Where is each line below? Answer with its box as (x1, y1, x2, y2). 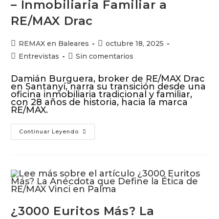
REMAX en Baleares (19, 39, 89, 48)
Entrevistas (19, 52, 60, 61)
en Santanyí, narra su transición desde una (11, 81, 206, 92)
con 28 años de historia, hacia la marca (11, 97, 188, 108)
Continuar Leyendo (19, 128, 79, 135)
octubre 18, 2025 (106, 39, 164, 48)
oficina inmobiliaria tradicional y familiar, (11, 89, 193, 100)
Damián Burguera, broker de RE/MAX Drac (11, 73, 205, 84)
